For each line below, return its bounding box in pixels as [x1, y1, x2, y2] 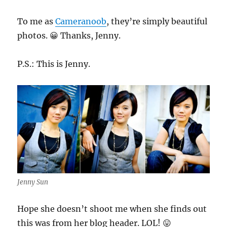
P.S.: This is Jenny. [17, 58, 91, 69]
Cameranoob [55, 16, 107, 26]
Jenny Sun [17, 178, 49, 187]
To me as [17, 16, 56, 26]
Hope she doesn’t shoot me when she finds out [17, 204, 207, 214]
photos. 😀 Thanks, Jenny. [17, 30, 121, 41]
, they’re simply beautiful [106, 16, 208, 26]
